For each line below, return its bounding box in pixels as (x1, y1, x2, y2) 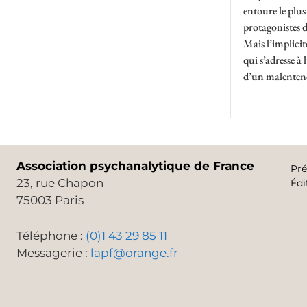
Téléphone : (16, 229, 86, 243)
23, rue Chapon (16, 175, 103, 190)
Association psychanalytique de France (16, 158, 254, 173)
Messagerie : (16, 246, 90, 260)
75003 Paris (16, 193, 84, 207)
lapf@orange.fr (90, 246, 178, 260)
